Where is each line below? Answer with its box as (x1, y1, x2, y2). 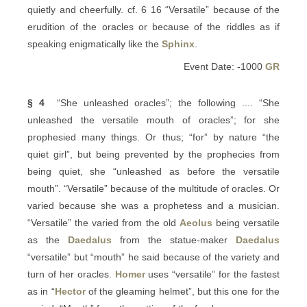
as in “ (27, 286, 55, 297)
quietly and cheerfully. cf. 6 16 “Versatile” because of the (27, 4, 280, 15)
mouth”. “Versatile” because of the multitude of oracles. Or (27, 183, 280, 194)
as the (27, 234, 68, 245)
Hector (54, 286, 86, 297)
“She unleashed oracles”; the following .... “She (44, 97, 280, 108)
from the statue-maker (112, 234, 236, 245)
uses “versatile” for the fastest (145, 269, 280, 280)
